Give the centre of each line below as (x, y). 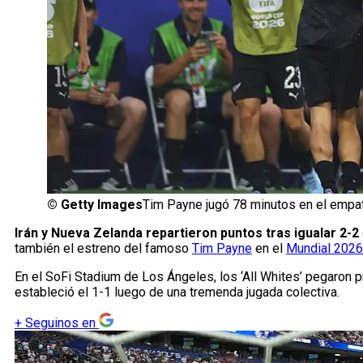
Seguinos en (60, 323)
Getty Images (102, 205)
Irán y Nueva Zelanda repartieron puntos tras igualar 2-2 (187, 233)
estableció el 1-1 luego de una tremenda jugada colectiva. (177, 293)
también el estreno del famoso (103, 249)
